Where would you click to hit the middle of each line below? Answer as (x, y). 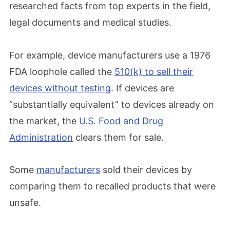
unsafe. (25, 203)
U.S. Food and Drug (121, 121)
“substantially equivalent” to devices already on (112, 104)
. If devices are (142, 88)
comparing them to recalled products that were (112, 186)
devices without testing (60, 88)
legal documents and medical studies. (90, 22)
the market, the (44, 121)
